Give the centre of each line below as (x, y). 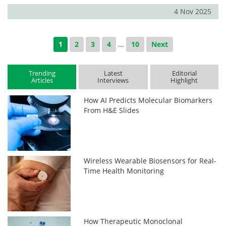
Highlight (184, 80)
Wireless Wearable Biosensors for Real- (150, 161)
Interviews (113, 80)
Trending (42, 73)
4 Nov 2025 (193, 12)
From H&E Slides (112, 110)
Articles (42, 80)
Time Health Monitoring (124, 171)
